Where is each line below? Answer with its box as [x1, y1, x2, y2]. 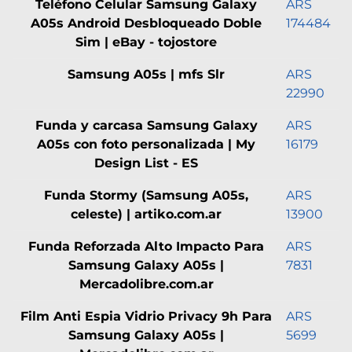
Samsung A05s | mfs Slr [68, 66, 225, 82]
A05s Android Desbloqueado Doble [31, 15, 262, 31]
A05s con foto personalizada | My [37, 136, 255, 152]
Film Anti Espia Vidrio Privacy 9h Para [20, 308, 272, 324]
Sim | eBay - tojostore [75, 34, 217, 49]
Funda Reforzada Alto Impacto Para [28, 238, 264, 254]
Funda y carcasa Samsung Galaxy [35, 117, 258, 133]
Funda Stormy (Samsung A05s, [44, 187, 248, 203]
